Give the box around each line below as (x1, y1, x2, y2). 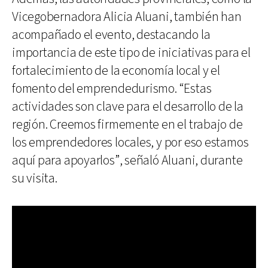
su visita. (12, 169, 57, 187)
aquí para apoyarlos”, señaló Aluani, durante (12, 151, 243, 169)
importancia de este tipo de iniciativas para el (12, 44, 251, 62)
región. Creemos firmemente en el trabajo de (12, 115, 243, 133)
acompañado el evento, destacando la (12, 26, 211, 44)
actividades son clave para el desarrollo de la (12, 98, 243, 115)
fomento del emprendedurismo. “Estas (12, 80, 212, 98)
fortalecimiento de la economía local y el (12, 62, 220, 80)
